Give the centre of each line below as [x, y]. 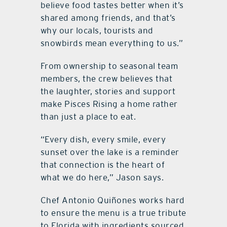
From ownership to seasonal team [109, 66]
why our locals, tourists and [97, 30]
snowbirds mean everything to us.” [112, 43]
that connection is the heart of [103, 164]
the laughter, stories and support [108, 91]
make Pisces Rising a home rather [109, 104]
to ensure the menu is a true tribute [113, 213]
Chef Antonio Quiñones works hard [112, 200]
